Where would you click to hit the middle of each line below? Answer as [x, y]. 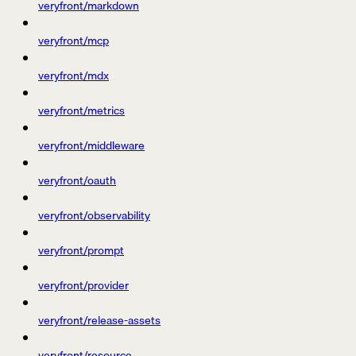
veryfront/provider [83, 286]
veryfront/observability [94, 216]
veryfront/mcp [74, 41]
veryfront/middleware [91, 146]
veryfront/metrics [81, 111]
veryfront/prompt [81, 251]
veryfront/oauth [77, 181]
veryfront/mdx [74, 76]
